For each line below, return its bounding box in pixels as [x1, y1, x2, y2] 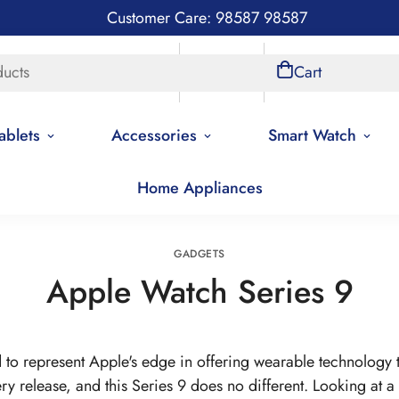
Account [194, 61, 250, 84]
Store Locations [62, 61, 166, 84]
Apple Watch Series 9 [45, 268, 354, 315]
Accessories [111, 124, 197, 147]
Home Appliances [136, 176, 263, 199]
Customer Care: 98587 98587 [106, 6, 307, 29]
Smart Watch [268, 124, 356, 147]
